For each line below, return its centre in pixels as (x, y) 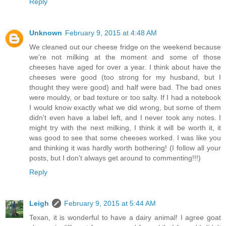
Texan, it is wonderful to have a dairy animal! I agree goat (125, 218)
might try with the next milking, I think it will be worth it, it (125, 128)
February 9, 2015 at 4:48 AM (111, 33)
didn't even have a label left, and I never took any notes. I (125, 118)
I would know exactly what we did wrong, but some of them (125, 108)
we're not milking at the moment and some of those (125, 57)
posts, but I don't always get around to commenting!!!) (115, 158)
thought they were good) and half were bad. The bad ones (125, 88)
